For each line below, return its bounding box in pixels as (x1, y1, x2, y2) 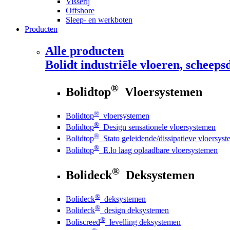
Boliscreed (66, 217, 100, 226)
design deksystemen (100, 206, 169, 215)
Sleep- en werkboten (66, 15, 132, 24)
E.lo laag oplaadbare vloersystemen (99, 145, 218, 155)
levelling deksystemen (105, 217, 181, 226)
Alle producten (45, 44, 124, 57)
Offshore (66, 6, 94, 15)
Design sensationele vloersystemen (99, 123, 216, 132)
